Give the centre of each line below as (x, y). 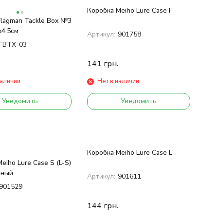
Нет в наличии (118, 82)
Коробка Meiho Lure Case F (129, 11)
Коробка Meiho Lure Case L (129, 153)
